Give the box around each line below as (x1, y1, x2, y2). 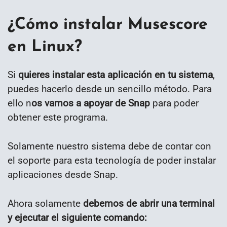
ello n (8, 97, 31, 109)
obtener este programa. (8, 111, 108, 124)
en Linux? (8, 39, 82, 56)
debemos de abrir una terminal (83, 197, 215, 209)
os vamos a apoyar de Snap (31, 97, 150, 109)
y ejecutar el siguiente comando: (8, 211, 147, 223)
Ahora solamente (8, 197, 83, 209)
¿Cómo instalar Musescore (8, 17, 208, 33)
